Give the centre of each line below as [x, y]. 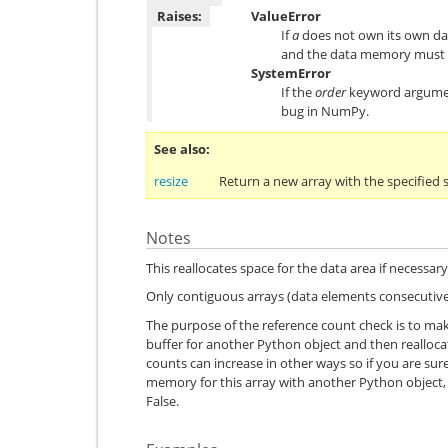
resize [171, 181]
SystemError [291, 73]
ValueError [286, 16]
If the [298, 92]
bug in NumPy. [325, 111]
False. [162, 400]
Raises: [179, 16]
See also [180, 149]
